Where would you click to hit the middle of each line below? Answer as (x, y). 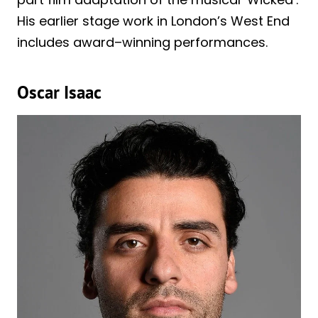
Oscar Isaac (59, 93)
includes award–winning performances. (142, 42)
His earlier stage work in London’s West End (153, 21)
